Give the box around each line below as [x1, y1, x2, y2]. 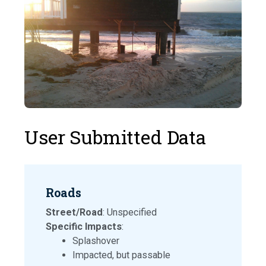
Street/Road [46, 207, 103, 218]
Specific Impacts [46, 221, 122, 233]
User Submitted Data [24, 124, 206, 150]
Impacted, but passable [72, 249, 170, 261]
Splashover [72, 235, 119, 247]
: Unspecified [103, 207, 157, 218]
